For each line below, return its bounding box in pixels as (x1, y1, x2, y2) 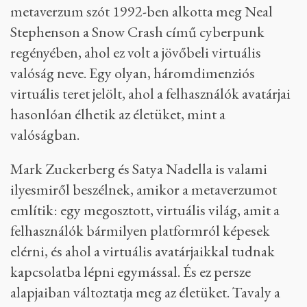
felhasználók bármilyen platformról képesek (10, 221, 270, 241)
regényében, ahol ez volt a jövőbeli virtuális (10, 42, 261, 62)
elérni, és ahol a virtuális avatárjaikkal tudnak (10, 241, 275, 261)
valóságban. (10, 125, 79, 145)
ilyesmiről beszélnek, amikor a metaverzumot (10, 180, 277, 199)
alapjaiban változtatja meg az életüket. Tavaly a (10, 282, 280, 302)
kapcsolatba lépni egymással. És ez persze (10, 262, 251, 282)
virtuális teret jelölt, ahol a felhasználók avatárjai (10, 84, 291, 103)
